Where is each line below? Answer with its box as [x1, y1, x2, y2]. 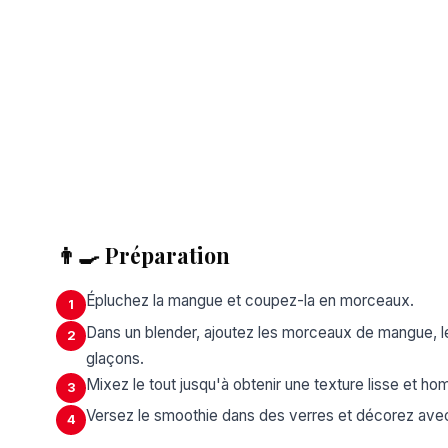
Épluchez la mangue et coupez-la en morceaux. [86, 291, 414, 311]
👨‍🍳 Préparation [56, 241, 230, 270]
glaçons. [86, 348, 144, 368]
